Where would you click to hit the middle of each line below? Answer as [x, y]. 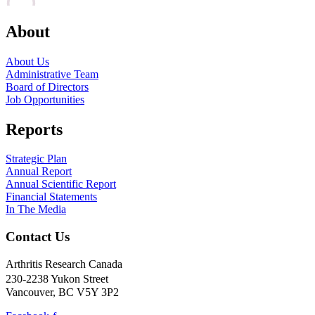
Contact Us [38, 237]
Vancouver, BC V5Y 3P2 [62, 292]
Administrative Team [52, 74]
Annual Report [39, 172]
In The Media [36, 210]
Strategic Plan [36, 159]
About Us [27, 61]
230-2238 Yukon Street [60, 278]
